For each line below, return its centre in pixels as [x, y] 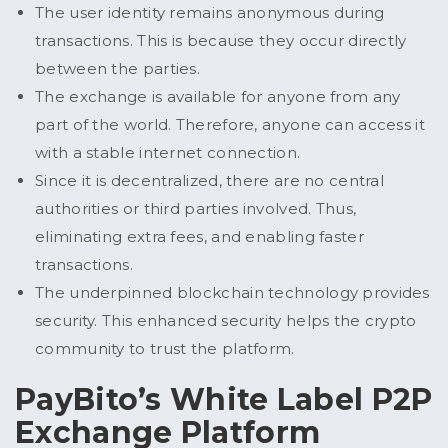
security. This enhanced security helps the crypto [226, 321]
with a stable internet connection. [170, 153]
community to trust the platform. [167, 349]
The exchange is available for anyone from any [218, 97]
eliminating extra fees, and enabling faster [199, 237]
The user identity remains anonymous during [210, 13]
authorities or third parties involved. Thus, [196, 209]
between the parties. [120, 69]
